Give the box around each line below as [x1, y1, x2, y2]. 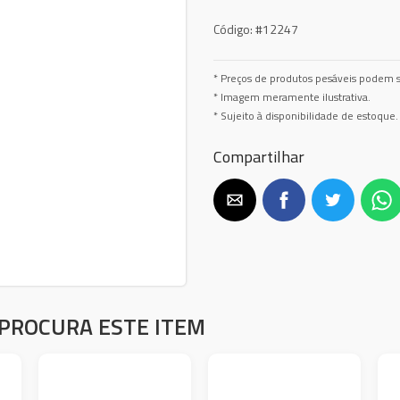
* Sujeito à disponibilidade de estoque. [213, 107, 398, 124]
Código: [213, 19, 253, 38]
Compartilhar [213, 144, 304, 169]
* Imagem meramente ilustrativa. [213, 88, 371, 105]
